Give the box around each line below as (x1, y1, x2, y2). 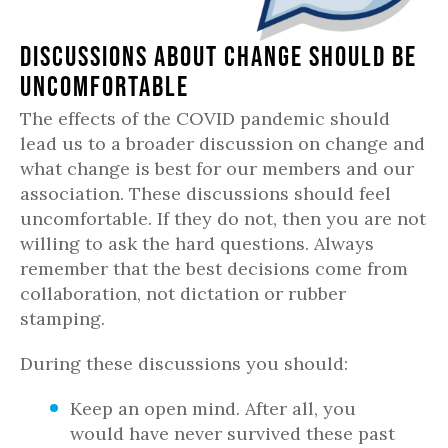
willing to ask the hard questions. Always (20, 231, 374, 255)
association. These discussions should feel (20, 181, 391, 205)
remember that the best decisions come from (20, 256, 408, 280)
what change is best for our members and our (20, 156, 414, 180)
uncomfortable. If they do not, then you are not (20, 206, 426, 230)
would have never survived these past (70, 421, 395, 445)
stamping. (20, 306, 105, 330)
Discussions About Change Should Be (20, 39, 417, 72)
